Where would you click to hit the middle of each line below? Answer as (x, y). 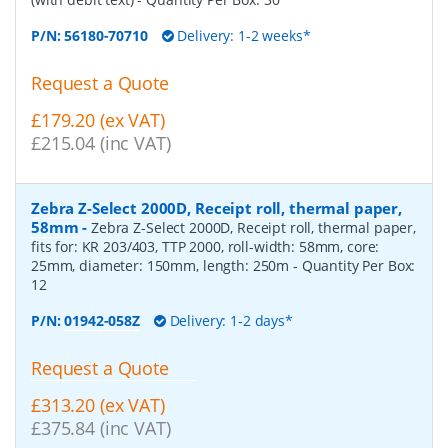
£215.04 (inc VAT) (101, 142)
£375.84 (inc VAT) (101, 427)
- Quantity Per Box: (354, 265)
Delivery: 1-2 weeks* (242, 36)
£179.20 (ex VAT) (98, 119)
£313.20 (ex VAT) (98, 404)
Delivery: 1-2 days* (229, 320)
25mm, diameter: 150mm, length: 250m (162, 265)
